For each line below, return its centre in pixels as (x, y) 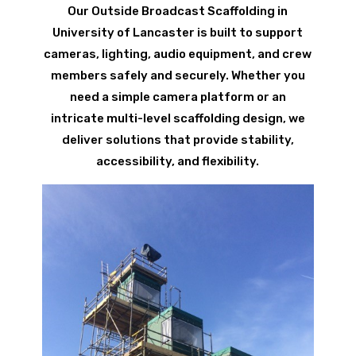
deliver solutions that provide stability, (178, 139)
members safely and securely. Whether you (178, 75)
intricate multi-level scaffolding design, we (178, 118)
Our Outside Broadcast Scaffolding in (178, 11)
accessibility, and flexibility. (178, 161)
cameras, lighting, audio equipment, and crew (178, 54)
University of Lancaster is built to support (178, 32)
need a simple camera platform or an (178, 97)
